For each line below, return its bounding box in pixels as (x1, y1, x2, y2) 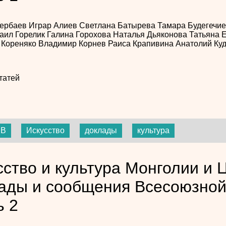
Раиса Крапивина (107, 39, 176, 48)
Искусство (26, 126, 65, 135)
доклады (85, 126, 117, 135)
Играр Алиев (28, 21, 79, 30)
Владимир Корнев (38, 39, 108, 48)
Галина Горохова (46, 30, 113, 39)
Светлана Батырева (79, 21, 157, 30)
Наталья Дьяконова (112, 30, 189, 39)
